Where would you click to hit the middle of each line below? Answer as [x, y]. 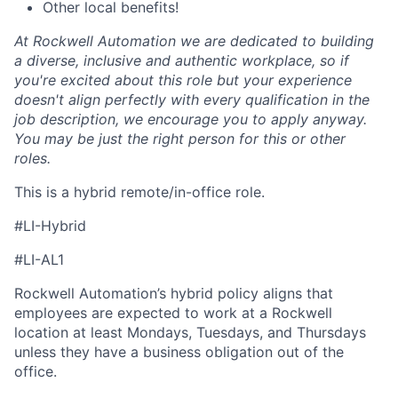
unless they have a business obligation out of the [179, 352]
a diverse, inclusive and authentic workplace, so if [182, 60]
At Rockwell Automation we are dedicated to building [194, 41]
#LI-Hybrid [50, 226]
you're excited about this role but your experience [183, 80]
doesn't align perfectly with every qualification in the [192, 99]
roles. [32, 158]
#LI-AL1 [39, 259]
